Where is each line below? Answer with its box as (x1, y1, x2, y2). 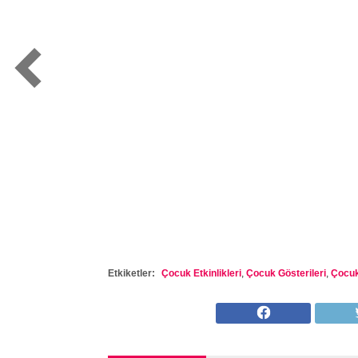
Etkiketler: (107, 268, 155, 279)
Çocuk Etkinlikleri (161, 268, 241, 279)
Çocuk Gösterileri (245, 268, 326, 279)
